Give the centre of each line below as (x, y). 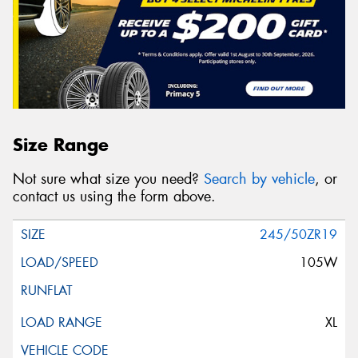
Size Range (61, 145)
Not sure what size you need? (108, 179)
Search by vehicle (259, 179)
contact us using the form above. (114, 196)
